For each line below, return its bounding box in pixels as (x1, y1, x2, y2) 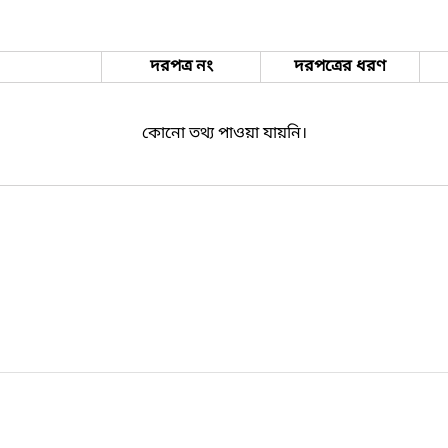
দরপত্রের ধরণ (294, 55, 386, 78)
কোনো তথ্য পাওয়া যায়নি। (141, 122, 307, 145)
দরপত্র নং (149, 55, 213, 78)
